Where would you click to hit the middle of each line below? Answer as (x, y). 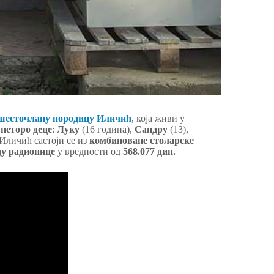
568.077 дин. (149, 152)
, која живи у (158, 119)
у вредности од (89, 152)
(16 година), (107, 130)
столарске (172, 141)
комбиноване (118, 141)
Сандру (151, 130)
